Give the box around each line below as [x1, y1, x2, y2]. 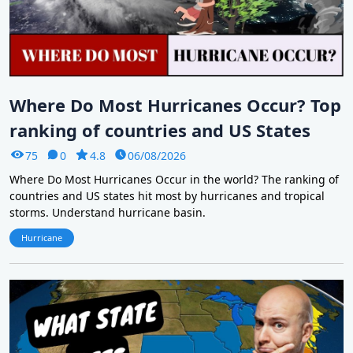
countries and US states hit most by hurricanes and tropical [9, 188, 325, 204]
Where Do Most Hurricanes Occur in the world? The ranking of [9, 172, 339, 188]
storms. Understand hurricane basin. [9, 205, 206, 221]
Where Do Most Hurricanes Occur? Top [9, 93, 341, 117]
